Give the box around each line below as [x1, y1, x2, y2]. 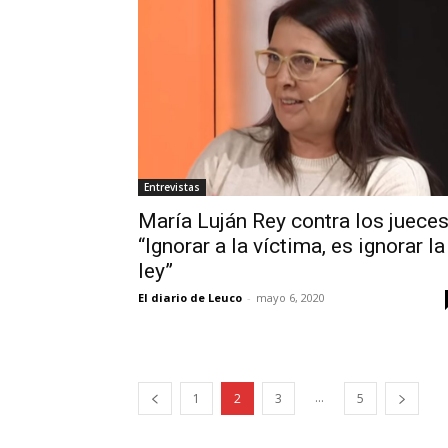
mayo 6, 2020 [256, 290, 325, 306]
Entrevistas [144, 180, 200, 195]
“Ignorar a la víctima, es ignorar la [138, 234, 445, 259]
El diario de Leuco [138, 290, 242, 306]
